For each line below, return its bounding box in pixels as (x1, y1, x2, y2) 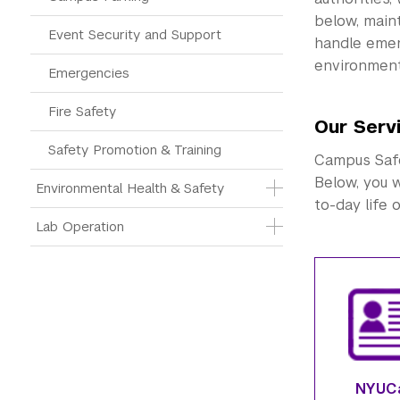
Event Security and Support (48, 26, 221, 43)
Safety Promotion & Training (48, 141, 221, 158)
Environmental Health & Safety (36, 179, 224, 196)
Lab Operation (36, 218, 124, 235)
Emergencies (48, 64, 129, 81)
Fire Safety (48, 103, 116, 120)
